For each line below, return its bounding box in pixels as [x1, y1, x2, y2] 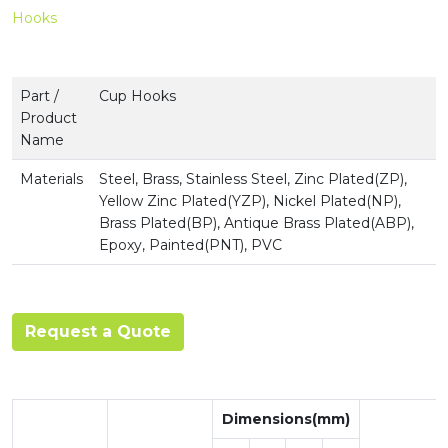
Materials [20, 170, 83, 189]
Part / [20, 87, 59, 106]
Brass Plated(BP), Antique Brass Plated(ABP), [99, 214, 414, 233]
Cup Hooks [99, 87, 176, 106]
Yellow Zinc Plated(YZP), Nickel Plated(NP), [99, 192, 401, 211]
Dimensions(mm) [222, 410, 350, 429]
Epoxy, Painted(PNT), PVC [99, 236, 282, 255]
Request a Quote [25, 322, 171, 342]
